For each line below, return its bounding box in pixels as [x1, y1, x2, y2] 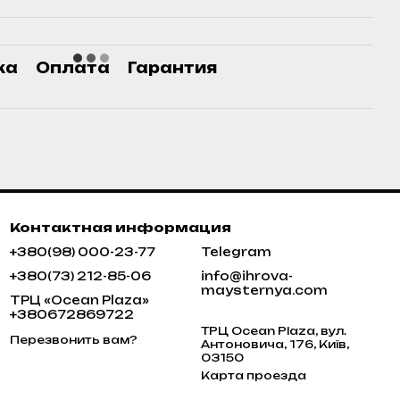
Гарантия [128, 59, 217, 78]
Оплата [36, 59, 110, 78]
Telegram [200, 245, 271, 260]
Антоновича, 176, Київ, [200, 337, 349, 352]
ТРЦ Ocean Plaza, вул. [200, 324, 231, 338]
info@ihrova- [200, 269, 293, 284]
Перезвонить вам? [10, 332, 138, 346]
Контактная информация [10, 220, 232, 236]
